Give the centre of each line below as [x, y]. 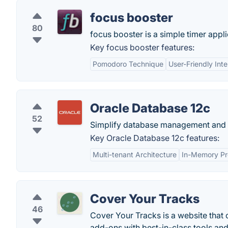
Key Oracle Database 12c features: [155, 138]
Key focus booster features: [142, 47]
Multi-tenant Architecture [135, 154]
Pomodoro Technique [128, 64]
